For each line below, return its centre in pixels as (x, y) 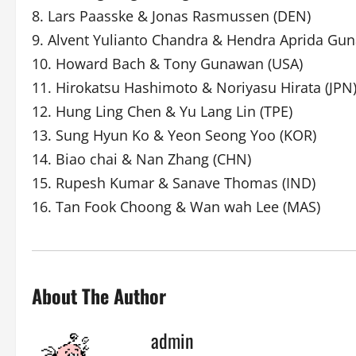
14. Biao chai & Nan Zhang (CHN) (141, 159)
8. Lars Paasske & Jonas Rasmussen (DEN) (171, 16)
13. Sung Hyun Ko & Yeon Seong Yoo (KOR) (174, 135)
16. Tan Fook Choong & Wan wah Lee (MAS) (176, 207)
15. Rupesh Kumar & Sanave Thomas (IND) (174, 183)
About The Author (99, 296)
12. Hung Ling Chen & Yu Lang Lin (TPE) (162, 111)
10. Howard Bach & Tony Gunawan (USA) (167, 64)
